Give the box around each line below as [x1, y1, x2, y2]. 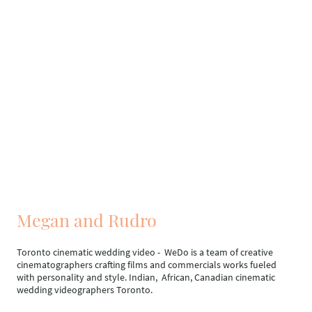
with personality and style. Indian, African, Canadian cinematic [17, 271, 275, 284]
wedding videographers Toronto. [17, 283, 153, 297]
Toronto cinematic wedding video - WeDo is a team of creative [17, 246, 273, 259]
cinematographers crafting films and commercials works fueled [17, 258, 276, 272]
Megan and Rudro [17, 208, 157, 232]
